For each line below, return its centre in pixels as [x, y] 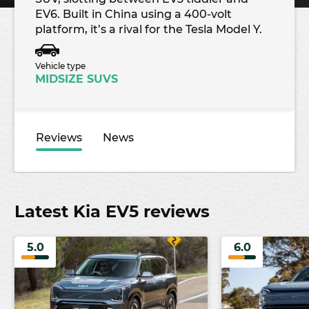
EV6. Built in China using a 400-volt [133, 14]
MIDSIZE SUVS [77, 79]
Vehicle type [60, 66]
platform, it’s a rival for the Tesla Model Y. [149, 29]
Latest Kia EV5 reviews [112, 211]
